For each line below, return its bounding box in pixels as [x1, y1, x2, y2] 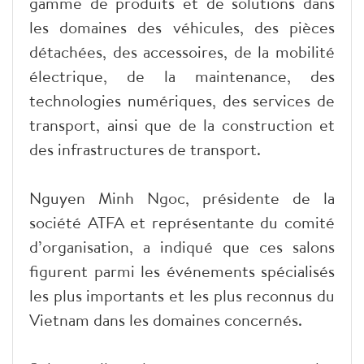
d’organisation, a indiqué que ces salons [29, 235, 335, 258]
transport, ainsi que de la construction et [29, 113, 335, 136]
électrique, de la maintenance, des [29, 64, 335, 87]
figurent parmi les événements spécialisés [29, 259, 335, 282]
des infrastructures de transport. [29, 137, 261, 160]
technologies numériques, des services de [29, 89, 335, 111]
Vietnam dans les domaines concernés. [29, 308, 302, 331]
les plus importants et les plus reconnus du [29, 284, 335, 306]
